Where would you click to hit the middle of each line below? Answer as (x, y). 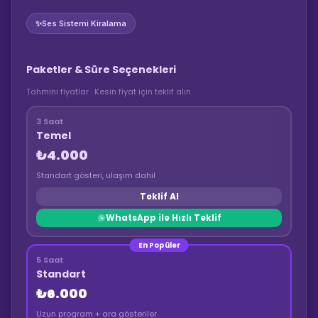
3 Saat (50, 121)
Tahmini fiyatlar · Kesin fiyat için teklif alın (109, 92)
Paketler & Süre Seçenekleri (102, 70)
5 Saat (50, 260)
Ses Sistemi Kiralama (84, 23)
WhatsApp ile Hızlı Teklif (163, 218)
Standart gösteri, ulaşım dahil (96, 175)
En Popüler (159, 245)
